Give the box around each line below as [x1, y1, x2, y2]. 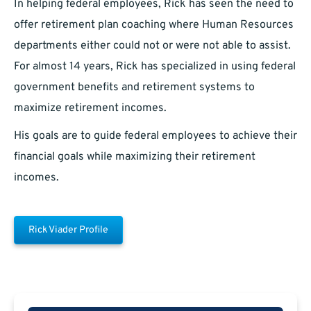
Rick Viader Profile [28, 224, 108, 237]
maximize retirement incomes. [14, 101, 167, 116]
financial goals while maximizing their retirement [14, 150, 255, 165]
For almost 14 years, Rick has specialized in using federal [14, 60, 296, 74]
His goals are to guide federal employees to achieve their [14, 129, 297, 144]
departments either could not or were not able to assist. [14, 39, 291, 53]
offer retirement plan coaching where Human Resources [14, 18, 294, 33]
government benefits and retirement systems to [14, 81, 255, 95]
